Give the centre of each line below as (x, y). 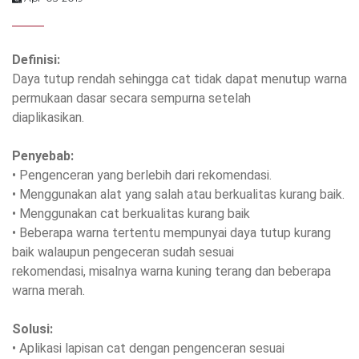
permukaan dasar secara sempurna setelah (131, 99)
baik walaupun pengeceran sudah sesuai (123, 252)
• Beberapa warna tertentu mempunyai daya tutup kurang (171, 233)
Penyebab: (43, 156)
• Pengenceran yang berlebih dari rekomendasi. (142, 175)
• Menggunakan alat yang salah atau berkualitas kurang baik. (178, 195)
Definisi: (36, 60)
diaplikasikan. (48, 118)
